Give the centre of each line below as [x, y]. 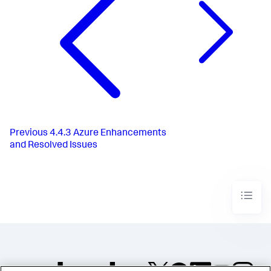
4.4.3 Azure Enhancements [108, 134]
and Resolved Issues [54, 146]
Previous [29, 134]
